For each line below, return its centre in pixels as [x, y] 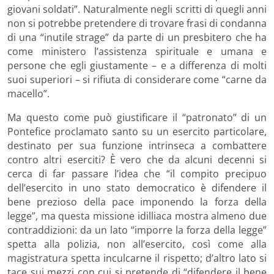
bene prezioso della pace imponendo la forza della [137, 202]
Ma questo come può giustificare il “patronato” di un [137, 117]
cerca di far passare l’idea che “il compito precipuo [137, 173]
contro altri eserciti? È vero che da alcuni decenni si [137, 159]
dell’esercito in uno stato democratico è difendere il [137, 187]
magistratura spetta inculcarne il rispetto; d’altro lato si [137, 258]
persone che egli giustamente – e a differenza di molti [137, 65]
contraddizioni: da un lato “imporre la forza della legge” [137, 230]
